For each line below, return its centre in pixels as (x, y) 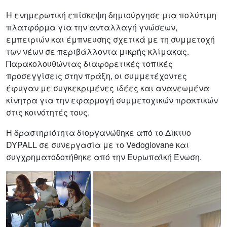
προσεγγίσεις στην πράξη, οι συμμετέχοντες (97, 75)
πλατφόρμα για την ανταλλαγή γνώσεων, (92, 27)
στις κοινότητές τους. (48, 112)
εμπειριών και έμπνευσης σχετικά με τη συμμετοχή (110, 39)
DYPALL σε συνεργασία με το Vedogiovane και (98, 144)
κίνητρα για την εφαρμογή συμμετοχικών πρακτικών (112, 100)
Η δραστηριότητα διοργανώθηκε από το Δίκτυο (99, 132)
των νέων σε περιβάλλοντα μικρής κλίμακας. (98, 51)
